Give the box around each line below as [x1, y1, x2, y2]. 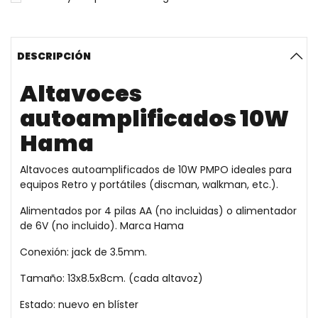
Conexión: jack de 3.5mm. [20, 244, 147, 259]
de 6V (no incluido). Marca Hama [20, 218, 184, 233]
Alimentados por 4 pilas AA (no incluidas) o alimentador [20, 203, 297, 218]
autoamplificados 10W [20, 102, 289, 134]
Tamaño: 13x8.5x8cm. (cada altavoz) [20, 270, 203, 285]
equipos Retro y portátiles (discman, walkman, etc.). [20, 177, 278, 192]
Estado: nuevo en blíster [20, 297, 138, 312]
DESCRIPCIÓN [17, 48, 91, 63]
